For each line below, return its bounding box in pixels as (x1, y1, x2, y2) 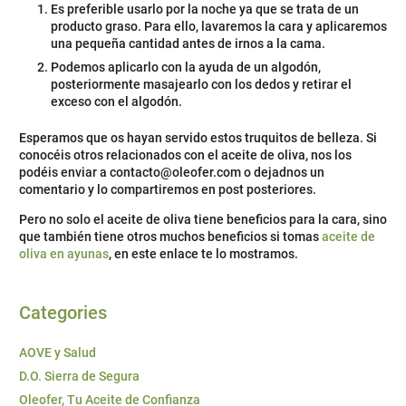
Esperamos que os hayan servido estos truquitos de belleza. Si (19, 130, 377, 146)
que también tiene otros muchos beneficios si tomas (19, 229, 322, 245)
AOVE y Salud (19, 345, 96, 361)
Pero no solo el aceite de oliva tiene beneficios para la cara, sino (19, 212, 387, 227)
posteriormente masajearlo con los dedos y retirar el (51, 77, 352, 92)
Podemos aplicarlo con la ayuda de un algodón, (51, 60, 321, 75)
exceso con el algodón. (51, 94, 182, 110)
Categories (19, 303, 107, 324)
